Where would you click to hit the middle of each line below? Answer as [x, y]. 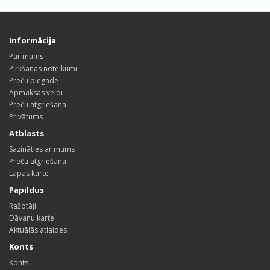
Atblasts [27, 133]
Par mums [26, 56]
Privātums [26, 117]
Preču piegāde [34, 80]
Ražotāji [23, 206]
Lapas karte [29, 173]
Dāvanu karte [32, 218]
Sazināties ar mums [42, 149]
